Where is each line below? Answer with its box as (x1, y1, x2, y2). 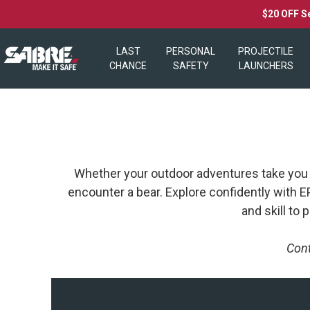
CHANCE (109, 60, 147, 71)
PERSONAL (166, 45, 215, 57)
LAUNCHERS (238, 60, 293, 71)
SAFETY (172, 60, 209, 71)
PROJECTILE (238, 45, 294, 57)
